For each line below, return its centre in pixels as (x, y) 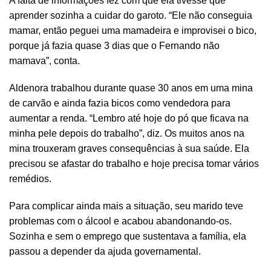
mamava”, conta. (44, 60)
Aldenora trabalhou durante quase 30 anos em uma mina (131, 88)
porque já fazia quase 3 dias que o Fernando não (114, 45)
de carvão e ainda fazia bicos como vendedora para (120, 103)
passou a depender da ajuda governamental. (105, 251)
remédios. (30, 178)
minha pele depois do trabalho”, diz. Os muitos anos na (127, 133)
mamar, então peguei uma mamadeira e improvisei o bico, (133, 30)
